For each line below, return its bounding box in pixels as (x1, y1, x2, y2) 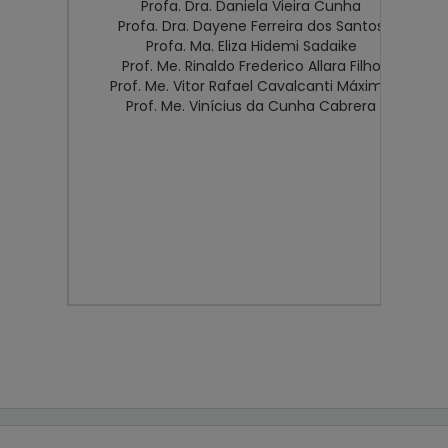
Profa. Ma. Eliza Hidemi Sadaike (145, 36, 357, 57)
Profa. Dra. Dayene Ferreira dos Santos (118, 16, 385, 37)
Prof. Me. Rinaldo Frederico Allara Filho (121, 56, 381, 77)
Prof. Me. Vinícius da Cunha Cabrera (126, 96, 377, 117)
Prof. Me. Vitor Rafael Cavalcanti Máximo (110, 76, 393, 97)
